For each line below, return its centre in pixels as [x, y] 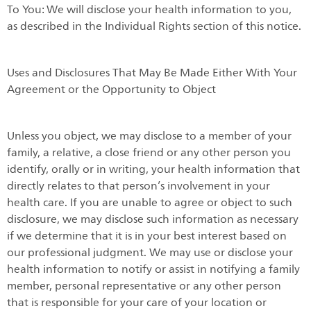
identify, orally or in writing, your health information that [153, 169]
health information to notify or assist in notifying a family [153, 269]
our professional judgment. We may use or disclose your [150, 252]
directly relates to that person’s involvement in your [138, 186]
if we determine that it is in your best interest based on [147, 236]
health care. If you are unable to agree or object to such [150, 202]
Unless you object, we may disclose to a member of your [149, 136]
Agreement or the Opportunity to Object [111, 90]
